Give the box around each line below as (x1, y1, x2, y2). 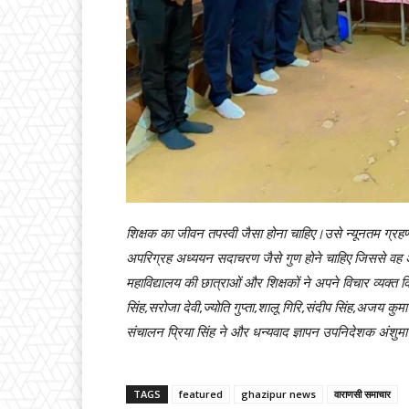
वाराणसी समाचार (334, 386, 391, 401)
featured (179, 386, 223, 401)
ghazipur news (241, 386, 316, 401)
